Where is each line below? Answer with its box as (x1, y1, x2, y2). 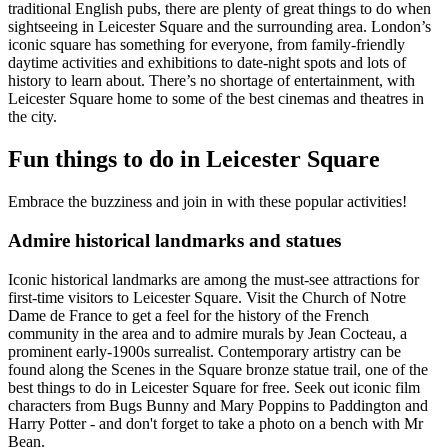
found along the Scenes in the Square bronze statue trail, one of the (8, 360, 428, 378)
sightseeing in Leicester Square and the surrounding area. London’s (8, 18, 431, 36)
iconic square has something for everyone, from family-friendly (8, 36, 405, 54)
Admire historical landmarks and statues (8, 229, 341, 251)
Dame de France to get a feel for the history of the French (8, 306, 369, 324)
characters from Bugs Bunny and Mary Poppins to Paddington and (8, 396, 428, 414)
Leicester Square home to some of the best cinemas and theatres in (8, 90, 424, 108)
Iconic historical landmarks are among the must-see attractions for (8, 270, 419, 288)
